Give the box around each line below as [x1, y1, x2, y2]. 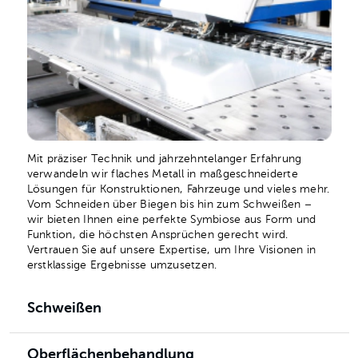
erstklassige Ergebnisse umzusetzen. [26, 260, 217, 272]
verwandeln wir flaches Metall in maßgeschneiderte [26, 169, 298, 181]
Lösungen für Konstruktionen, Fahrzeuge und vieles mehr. [26, 184, 330, 196]
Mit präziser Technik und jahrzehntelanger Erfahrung [26, 153, 302, 165]
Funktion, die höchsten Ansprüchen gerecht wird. [26, 229, 288, 241]
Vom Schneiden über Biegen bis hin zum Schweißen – [26, 199, 312, 211]
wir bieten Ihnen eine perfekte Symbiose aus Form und [26, 214, 316, 226]
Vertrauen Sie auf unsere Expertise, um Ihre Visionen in [26, 245, 316, 257]
